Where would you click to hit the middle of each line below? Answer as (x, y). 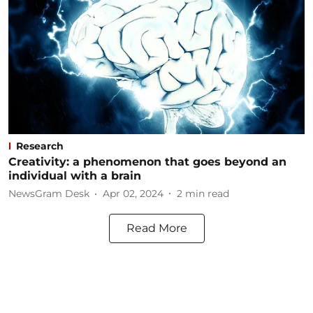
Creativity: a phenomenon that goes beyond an (147, 161)
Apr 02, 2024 (133, 194)
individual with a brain (75, 175)
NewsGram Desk (49, 194)
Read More (156, 228)
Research (40, 146)
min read (207, 194)
